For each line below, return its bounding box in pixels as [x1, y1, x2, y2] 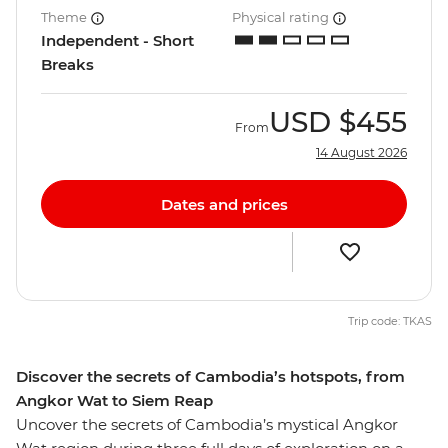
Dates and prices [160, 194, 288, 214]
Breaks [41, 55, 94, 75]
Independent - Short [41, 31, 194, 51]
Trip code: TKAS [348, 314, 432, 329]
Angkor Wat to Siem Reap [16, 391, 213, 411]
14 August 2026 [316, 145, 407, 161]
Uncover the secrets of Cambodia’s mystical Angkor [16, 415, 398, 435]
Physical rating [232, 9, 332, 26]
